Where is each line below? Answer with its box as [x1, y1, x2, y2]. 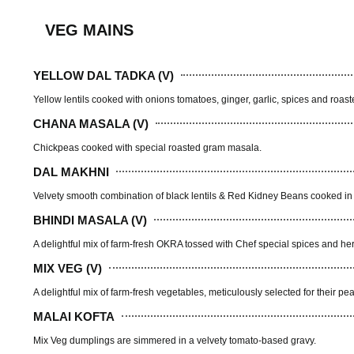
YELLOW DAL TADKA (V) [33, 68, 174, 82]
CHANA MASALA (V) [33, 116, 149, 130]
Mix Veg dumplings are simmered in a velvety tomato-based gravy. [33, 335, 316, 347]
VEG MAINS [45, 21, 134, 40]
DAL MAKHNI [33, 164, 109, 179]
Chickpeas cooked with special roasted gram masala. [33, 142, 262, 154]
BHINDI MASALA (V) [33, 213, 147, 227]
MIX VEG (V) [33, 261, 102, 275]
